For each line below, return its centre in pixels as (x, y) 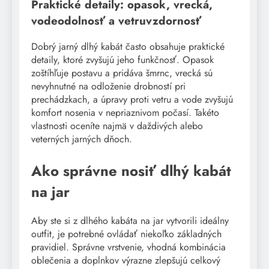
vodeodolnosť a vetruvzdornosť (116, 20)
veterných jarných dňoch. (82, 139)
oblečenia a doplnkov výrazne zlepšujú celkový (126, 260)
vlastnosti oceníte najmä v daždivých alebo (117, 125)
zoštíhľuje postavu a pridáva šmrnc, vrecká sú (122, 73)
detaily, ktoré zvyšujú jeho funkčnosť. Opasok (122, 59)
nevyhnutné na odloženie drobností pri (108, 86)
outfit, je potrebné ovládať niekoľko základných (126, 234)
